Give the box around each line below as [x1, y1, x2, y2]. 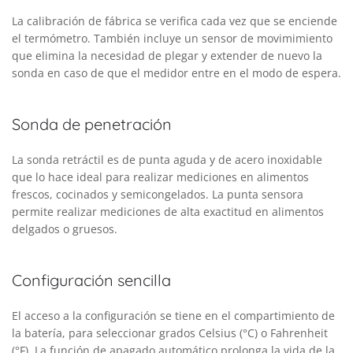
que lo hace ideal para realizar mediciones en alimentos [12, 169, 309, 185]
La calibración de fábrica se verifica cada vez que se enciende [12, 13, 337, 29]
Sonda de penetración [12, 114, 172, 135]
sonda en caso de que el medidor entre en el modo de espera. [12, 65, 341, 81]
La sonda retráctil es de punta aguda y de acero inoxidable [12, 152, 322, 168]
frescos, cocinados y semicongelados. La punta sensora [12, 187, 303, 203]
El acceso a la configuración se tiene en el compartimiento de [12, 308, 335, 324]
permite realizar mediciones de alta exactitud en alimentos [12, 204, 324, 220]
